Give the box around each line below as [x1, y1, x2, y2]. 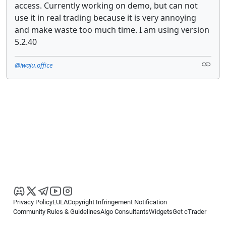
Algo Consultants [100, 208, 149, 215]
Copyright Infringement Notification [68, 198, 167, 206]
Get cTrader [173, 208, 206, 215]
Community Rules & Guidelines [13, 208, 100, 215]
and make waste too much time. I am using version [15, 24, 209, 35]
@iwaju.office [15, 60, 52, 70]
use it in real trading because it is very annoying [15, 12, 196, 23]
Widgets [149, 208, 173, 215]
